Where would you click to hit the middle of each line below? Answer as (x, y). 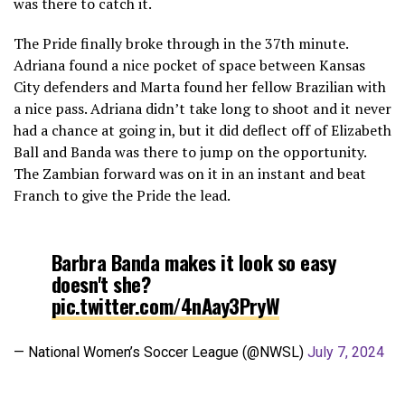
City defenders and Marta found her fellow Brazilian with (200, 86)
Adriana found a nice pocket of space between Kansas (189, 65)
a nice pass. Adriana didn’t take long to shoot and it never (202, 108)
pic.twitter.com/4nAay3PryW (165, 305)
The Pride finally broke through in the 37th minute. (181, 43)
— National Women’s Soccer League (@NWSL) (160, 352)
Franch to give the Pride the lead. (122, 195)
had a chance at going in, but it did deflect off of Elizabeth (202, 130)
